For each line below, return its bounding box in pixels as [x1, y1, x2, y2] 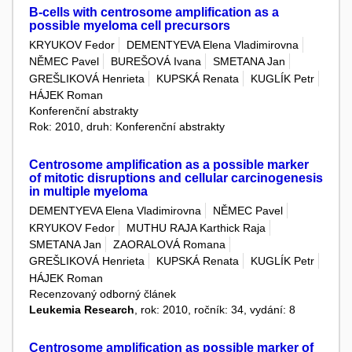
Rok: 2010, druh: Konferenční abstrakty [29, 120, 225, 134]
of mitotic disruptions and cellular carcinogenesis [29, 171, 323, 185]
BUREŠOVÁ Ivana [111, 55, 201, 68]
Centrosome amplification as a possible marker [29, 158, 309, 172]
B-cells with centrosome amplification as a [29, 5, 279, 19]
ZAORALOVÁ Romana [113, 237, 225, 251]
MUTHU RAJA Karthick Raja [126, 221, 266, 234]
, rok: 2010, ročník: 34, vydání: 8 [134, 302, 295, 316]
